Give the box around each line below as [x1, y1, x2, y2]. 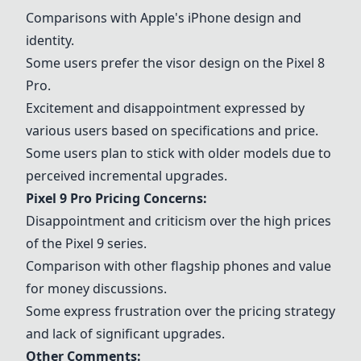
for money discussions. [26, 280, 167, 297]
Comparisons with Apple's [26, 9, 188, 27]
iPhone [188, 9, 230, 27]
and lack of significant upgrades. [26, 325, 225, 342]
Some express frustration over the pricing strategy [26, 302, 335, 320]
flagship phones [171, 257, 269, 275]
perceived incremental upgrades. [26, 167, 227, 185]
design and [230, 9, 301, 27]
